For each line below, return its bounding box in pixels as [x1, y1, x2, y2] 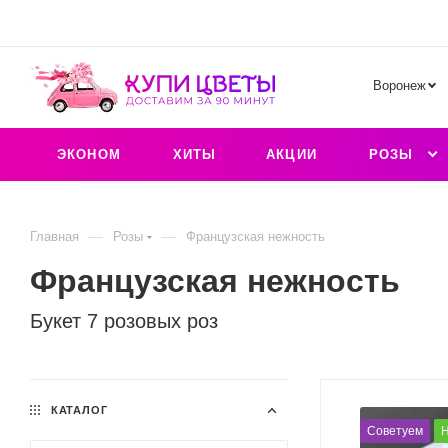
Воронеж [373, 78, 426, 93]
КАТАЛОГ [47, 404, 108, 416]
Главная [30, 229, 79, 244]
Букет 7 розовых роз [30, 310, 218, 332]
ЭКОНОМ [56, 147, 122, 162]
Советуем [367, 424, 423, 438]
